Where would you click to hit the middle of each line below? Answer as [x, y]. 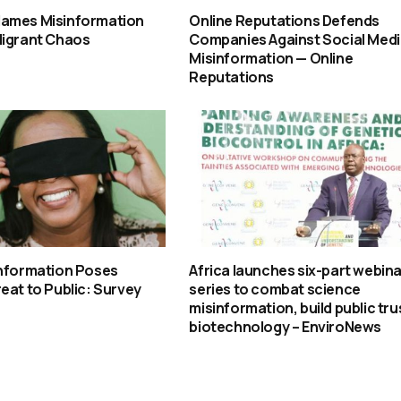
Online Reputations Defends [284, 20]
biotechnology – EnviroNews [285, 326]
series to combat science [275, 289]
